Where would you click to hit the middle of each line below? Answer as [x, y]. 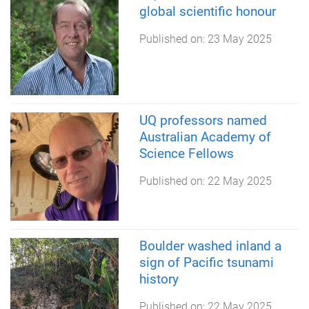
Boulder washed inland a [210, 246]
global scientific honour [207, 12]
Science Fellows [186, 153]
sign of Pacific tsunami [206, 262]
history [159, 279]
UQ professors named [203, 120]
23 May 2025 [239, 39]
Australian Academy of [205, 137]
